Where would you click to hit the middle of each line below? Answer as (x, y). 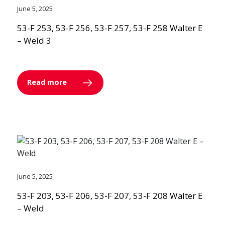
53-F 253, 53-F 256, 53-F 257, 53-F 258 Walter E (109, 28)
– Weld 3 (34, 41)
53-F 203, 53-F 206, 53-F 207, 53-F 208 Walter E (109, 196)
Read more (48, 82)
